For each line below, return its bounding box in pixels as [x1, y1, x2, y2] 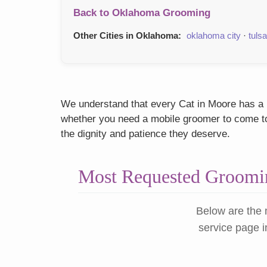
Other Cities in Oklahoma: [73, 30, 181, 41]
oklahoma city [187, 30, 241, 41]
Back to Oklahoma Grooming [73, 7, 210, 19]
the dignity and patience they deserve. [61, 128, 230, 140]
